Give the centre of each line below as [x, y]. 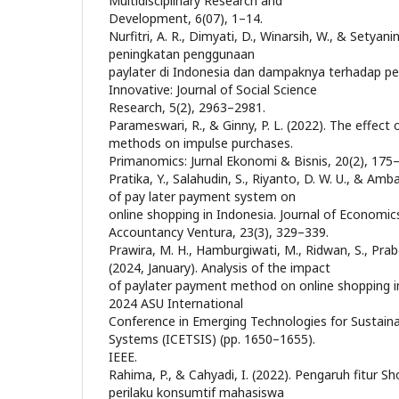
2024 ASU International [176, 303]
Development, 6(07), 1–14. [186, 18]
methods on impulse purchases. [201, 143]
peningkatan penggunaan [182, 54]
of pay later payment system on [202, 196]
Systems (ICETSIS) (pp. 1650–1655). [212, 339]
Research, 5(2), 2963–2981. [187, 107]
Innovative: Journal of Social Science [213, 90]
